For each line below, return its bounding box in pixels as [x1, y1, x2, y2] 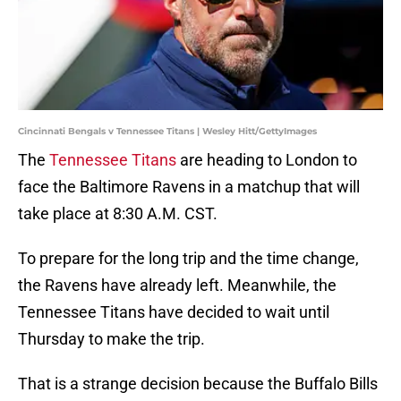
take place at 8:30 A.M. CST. [18, 204, 218, 224]
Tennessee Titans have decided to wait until [18, 303, 329, 322]
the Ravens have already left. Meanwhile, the [18, 276, 337, 295]
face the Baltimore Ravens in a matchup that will [18, 177, 360, 197]
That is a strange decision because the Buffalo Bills [18, 374, 378, 394]
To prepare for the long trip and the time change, [18, 249, 359, 269]
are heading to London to [180, 150, 357, 170]
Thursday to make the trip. [18, 329, 205, 349]
